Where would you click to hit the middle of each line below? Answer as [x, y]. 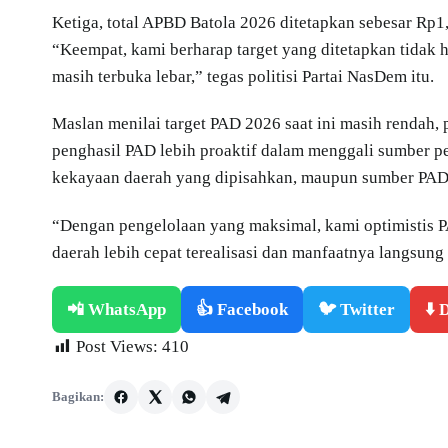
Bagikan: [78, 396]
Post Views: [117, 346]
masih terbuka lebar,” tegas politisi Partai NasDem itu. [243, 76]
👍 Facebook [242, 309]
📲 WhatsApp [116, 309]
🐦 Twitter [356, 309]
